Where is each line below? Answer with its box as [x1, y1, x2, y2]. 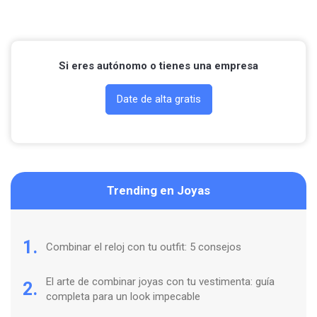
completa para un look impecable [46, 289, 200, 303]
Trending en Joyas [107, 183, 210, 197]
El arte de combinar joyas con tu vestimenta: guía [46, 275, 275, 288]
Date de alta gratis [116, 92, 201, 105]
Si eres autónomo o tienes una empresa [59, 59, 258, 72]
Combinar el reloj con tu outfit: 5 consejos [46, 240, 244, 253]
